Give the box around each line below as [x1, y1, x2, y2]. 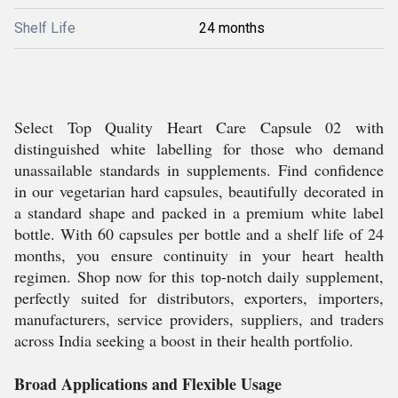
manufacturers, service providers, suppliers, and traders [14, 308, 384, 330]
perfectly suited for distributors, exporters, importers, [14, 287, 384, 308]
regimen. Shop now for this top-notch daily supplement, [14, 266, 384, 287]
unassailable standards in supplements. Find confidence [14, 159, 384, 180]
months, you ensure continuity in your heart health [14, 244, 384, 266]
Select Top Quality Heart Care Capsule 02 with [14, 116, 384, 138]
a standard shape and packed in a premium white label [14, 202, 384, 223]
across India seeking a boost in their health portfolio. [14, 330, 354, 351]
